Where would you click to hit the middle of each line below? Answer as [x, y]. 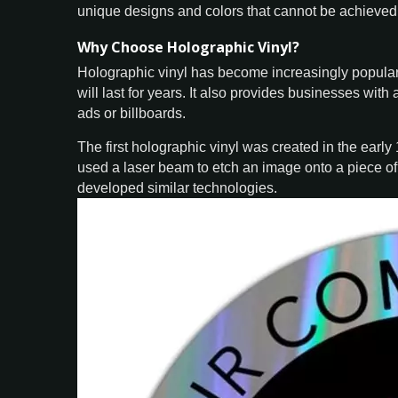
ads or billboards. [131, 113]
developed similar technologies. [177, 188]
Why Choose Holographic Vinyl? [188, 47]
